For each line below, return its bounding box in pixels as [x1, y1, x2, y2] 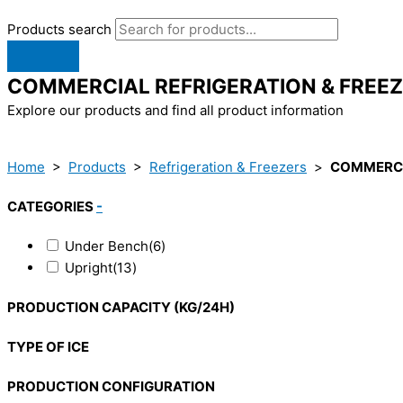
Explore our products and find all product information [7, 102, 344, 120]
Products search [7, 21, 115, 39]
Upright [65, 259, 112, 277]
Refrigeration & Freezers [149, 158, 307, 176]
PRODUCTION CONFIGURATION [7, 377, 215, 395]
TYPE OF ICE [7, 338, 89, 356]
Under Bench [65, 237, 148, 255]
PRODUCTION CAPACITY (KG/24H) [7, 299, 235, 317]
